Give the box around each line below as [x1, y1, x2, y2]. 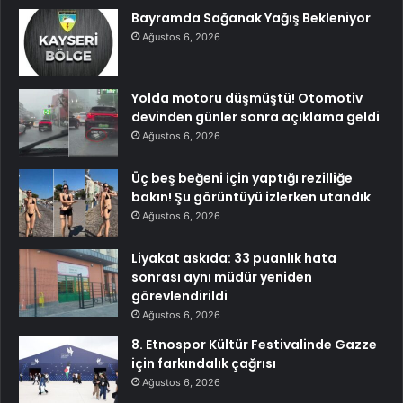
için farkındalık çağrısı [131, 354, 276, 373]
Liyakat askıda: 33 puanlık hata [131, 249, 336, 268]
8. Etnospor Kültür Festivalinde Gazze [131, 336, 377, 354]
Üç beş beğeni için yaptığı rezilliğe [131, 169, 353, 188]
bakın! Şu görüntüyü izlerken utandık [131, 188, 371, 207]
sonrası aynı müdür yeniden [131, 268, 312, 287]
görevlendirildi [131, 287, 228, 306]
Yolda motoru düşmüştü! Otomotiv [131, 89, 363, 108]
